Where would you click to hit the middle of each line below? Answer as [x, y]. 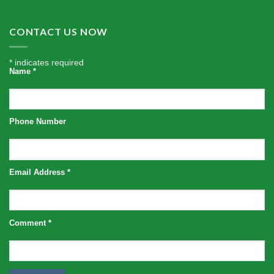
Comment [29, 223]
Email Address [38, 173]
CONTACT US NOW [59, 32]
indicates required [48, 62]
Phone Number [38, 122]
